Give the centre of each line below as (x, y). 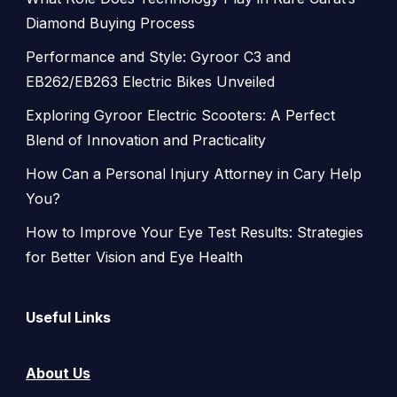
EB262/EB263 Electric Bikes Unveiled (150, 81)
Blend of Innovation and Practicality (146, 140)
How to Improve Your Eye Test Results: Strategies (195, 232)
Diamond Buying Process (110, 23)
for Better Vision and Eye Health (134, 257)
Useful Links (68, 317)
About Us (58, 373)
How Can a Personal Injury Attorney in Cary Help (194, 173)
